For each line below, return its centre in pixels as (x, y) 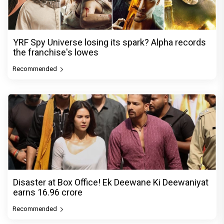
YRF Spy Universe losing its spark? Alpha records (109, 42)
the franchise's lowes (56, 52)
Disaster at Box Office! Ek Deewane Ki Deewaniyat (111, 182)
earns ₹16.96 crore (48, 192)
